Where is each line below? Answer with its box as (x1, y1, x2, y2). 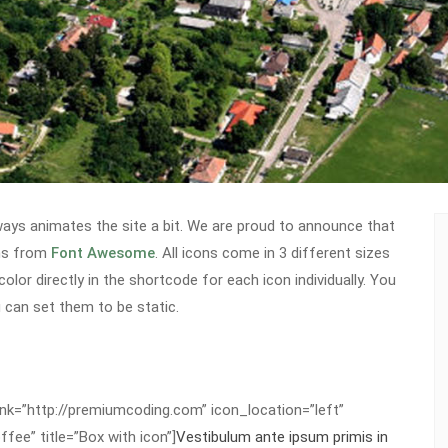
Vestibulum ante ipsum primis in (176, 428, 388, 446)
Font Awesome (51, 244, 155, 262)
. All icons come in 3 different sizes (155, 244, 390, 262)
